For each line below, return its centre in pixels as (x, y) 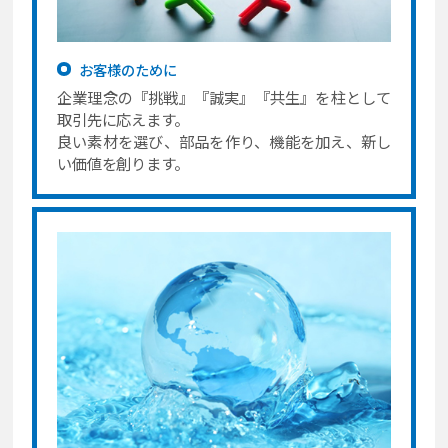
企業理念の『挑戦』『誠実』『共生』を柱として (224, 96)
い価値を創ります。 (122, 162)
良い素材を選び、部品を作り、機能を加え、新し (224, 140)
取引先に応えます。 (122, 118)
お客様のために (127, 70)
